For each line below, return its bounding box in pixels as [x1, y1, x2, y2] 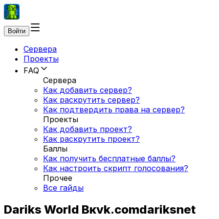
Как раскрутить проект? [43, 134, 140, 144]
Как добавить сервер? [43, 85, 132, 95]
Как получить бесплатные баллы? [43, 153, 175, 163]
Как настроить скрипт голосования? [43, 163, 188, 173]
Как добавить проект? [43, 124, 132, 134]
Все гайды [43, 183, 84, 193]
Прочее [43, 173, 72, 183]
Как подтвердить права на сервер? [43, 105, 185, 114]
